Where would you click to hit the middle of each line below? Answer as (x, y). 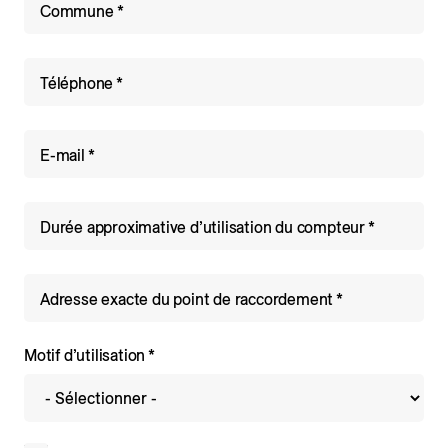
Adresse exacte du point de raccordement (187, 299)
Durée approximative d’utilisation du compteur (202, 227)
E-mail (62, 155)
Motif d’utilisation (85, 355)
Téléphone (77, 83)
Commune (77, 11)
